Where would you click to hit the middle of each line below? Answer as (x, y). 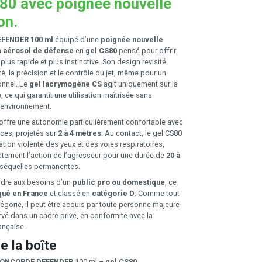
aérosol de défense (38, 50)
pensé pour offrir (146, 50)
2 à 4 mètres (80, 133)
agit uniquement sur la (140, 84)
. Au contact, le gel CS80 (142, 133)
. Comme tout (157, 193)
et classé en (70, 193)
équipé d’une (77, 39)
